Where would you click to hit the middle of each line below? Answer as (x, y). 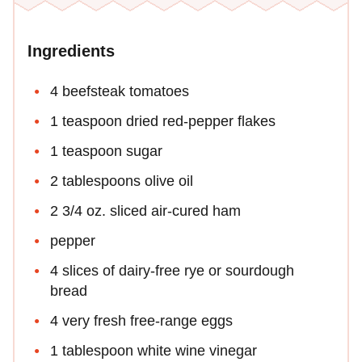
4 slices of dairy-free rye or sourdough (172, 271)
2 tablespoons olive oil (122, 181)
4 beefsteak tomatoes (120, 92)
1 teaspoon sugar (106, 152)
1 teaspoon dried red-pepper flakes (163, 122)
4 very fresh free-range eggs (141, 321)
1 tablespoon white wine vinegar (154, 351)
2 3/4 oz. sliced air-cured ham (145, 211)
